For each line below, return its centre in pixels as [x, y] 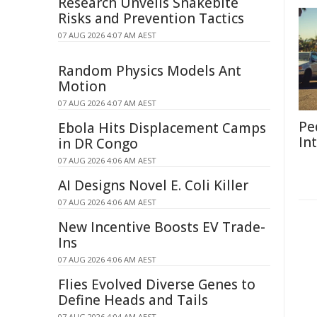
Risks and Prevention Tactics [151, 18]
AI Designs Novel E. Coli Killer [153, 185]
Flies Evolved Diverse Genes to [157, 284]
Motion [82, 86]
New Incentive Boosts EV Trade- [162, 227]
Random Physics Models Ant [150, 71]
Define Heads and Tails [133, 300]
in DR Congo [98, 144]
